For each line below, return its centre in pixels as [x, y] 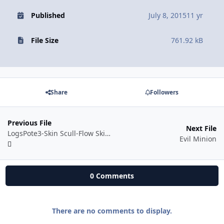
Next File [201, 128]
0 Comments [112, 176]
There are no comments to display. [112, 211]
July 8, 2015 [167, 15]
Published [48, 15]
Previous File [29, 123]
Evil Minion [198, 138]
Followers [164, 92]
